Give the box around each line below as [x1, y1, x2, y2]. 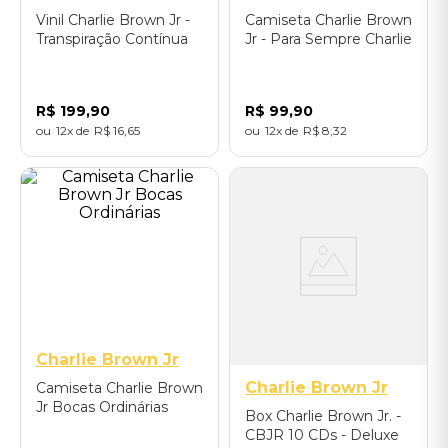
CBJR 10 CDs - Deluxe [245, 426, 399, 444]
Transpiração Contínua [36, 30, 188, 48]
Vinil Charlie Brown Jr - [36, 11, 190, 29]
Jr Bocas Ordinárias [36, 398, 168, 416]
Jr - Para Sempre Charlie [245, 30, 412, 48]
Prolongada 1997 [36, 49, 154, 67]
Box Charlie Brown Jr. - [245, 407, 401, 425]
